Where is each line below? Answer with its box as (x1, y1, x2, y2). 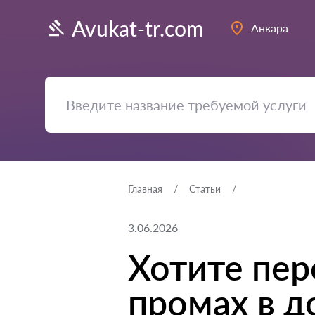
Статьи (189, 183, 221, 195)
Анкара (251, 21, 288, 34)
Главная (128, 183, 162, 195)
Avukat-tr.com (72, 15, 204, 41)
